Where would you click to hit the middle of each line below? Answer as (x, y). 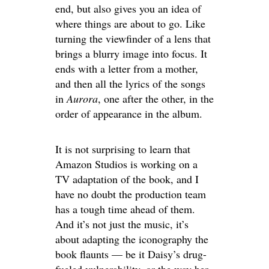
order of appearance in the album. (129, 113)
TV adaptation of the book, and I (127, 179)
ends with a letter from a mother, (127, 68)
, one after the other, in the (156, 98)
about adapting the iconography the (132, 239)
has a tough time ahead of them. (125, 209)
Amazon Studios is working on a (126, 164)
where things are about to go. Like (130, 23)
